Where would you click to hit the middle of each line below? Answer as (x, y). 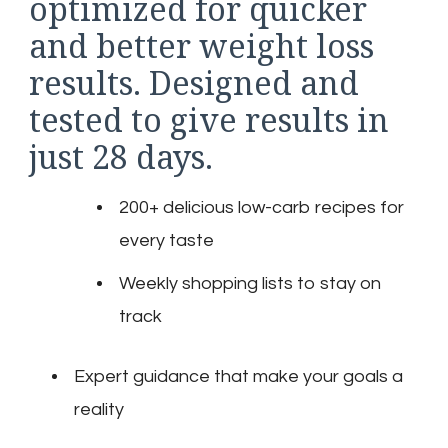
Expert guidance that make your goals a (238, 376)
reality (99, 409)
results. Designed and (194, 82)
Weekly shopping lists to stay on (250, 283)
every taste (166, 240)
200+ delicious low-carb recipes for (261, 207)
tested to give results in (209, 119)
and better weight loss (201, 45)
